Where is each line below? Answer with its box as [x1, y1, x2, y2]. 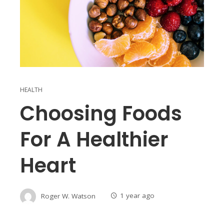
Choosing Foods [20, 99, 182, 127]
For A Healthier [20, 125, 168, 153]
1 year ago [120, 191, 154, 200]
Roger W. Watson [41, 191, 95, 200]
